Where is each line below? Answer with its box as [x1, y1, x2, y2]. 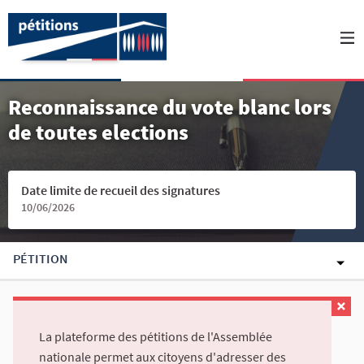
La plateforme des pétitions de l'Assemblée [39, 328, 272, 345]
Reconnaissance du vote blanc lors [8, 93, 331, 120]
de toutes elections [8, 119, 188, 145]
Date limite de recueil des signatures [21, 182, 220, 198]
